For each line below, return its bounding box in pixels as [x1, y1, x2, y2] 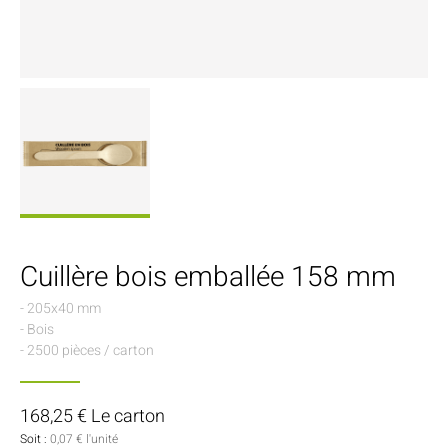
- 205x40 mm [20, 297, 101, 319]
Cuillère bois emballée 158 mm [20, 256, 396, 298]
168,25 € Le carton [20, 402, 165, 430]
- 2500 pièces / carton [20, 339, 154, 361]
